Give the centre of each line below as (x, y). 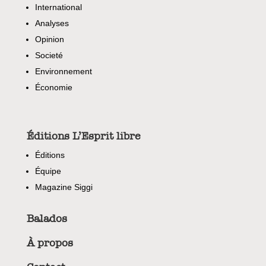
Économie (53, 88)
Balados (47, 219)
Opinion (49, 39)
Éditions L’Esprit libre (83, 136)
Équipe (48, 171)
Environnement (63, 72)
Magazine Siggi (64, 187)
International (58, 7)
